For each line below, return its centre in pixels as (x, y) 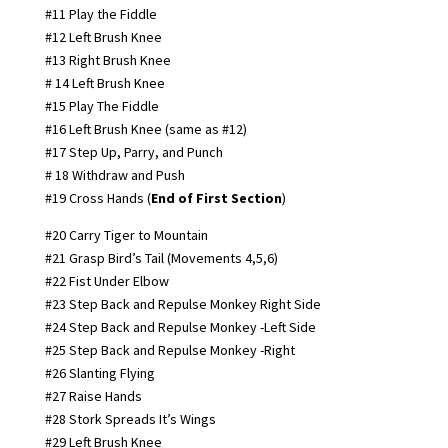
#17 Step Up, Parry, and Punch (133, 151)
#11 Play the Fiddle (100, 13)
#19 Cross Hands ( (97, 197)
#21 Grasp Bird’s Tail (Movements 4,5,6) (161, 257)
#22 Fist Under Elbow (106, 280)
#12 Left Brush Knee (103, 36)
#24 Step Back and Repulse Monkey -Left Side (180, 326)
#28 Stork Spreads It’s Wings (130, 418)
